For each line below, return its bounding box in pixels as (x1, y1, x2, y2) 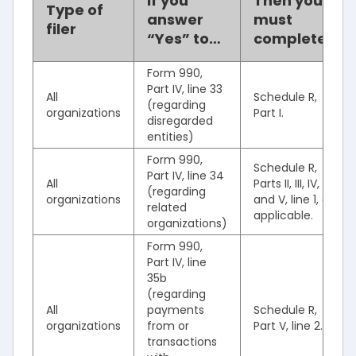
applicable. (253, 207, 313, 223)
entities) (147, 129, 194, 145)
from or (147, 318, 189, 334)
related (147, 199, 187, 215)
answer (147, 10, 203, 29)
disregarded (147, 113, 213, 129)
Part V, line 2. (253, 318, 323, 334)
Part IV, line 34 (147, 168, 224, 184)
